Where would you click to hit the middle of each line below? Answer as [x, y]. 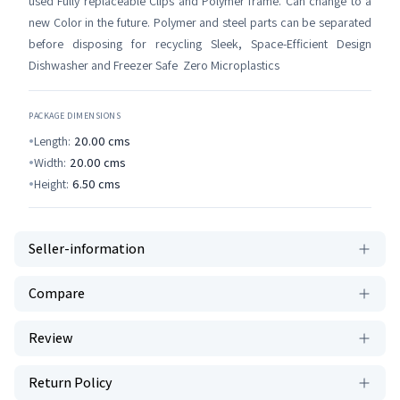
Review [51, 338]
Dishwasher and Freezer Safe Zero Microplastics [154, 65]
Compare [57, 293]
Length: [52, 141]
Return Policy [71, 383]
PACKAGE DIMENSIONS [75, 116]
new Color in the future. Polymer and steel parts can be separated [200, 22]
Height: [51, 184]
